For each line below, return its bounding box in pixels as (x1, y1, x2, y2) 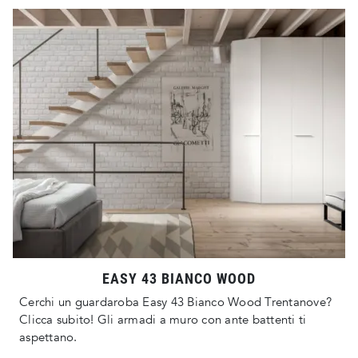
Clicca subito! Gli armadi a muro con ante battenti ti (19, 312, 307, 328)
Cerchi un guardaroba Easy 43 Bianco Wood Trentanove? (19, 294, 332, 311)
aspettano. (19, 329, 78, 346)
